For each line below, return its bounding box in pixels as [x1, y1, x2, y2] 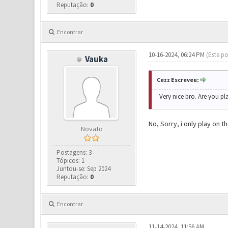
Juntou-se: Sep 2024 [56, 164, 111, 173]
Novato [80, 124, 103, 133]
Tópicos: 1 [56, 156, 85, 165]
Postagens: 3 [56, 148, 92, 157]
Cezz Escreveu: [156, 76, 199, 83]
